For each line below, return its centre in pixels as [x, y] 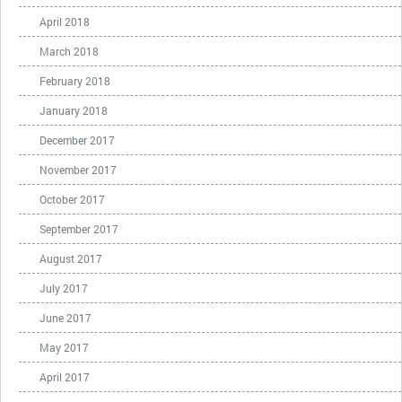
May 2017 [64, 347]
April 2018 [65, 22]
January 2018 [74, 110]
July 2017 [64, 288]
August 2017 [71, 258]
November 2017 [78, 170]
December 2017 [77, 140]
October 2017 [72, 199]
